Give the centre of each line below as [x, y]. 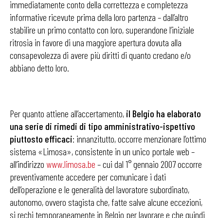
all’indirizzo [28, 164]
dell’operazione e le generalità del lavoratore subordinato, [100, 189]
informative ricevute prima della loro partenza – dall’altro [99, 17]
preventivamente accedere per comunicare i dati [88, 177]
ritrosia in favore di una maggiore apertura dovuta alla [96, 42]
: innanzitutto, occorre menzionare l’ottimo [139, 139]
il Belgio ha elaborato [163, 113]
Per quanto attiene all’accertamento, [68, 113]
